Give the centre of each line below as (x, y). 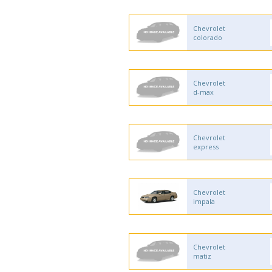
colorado (208, 37)
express (206, 147)
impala (204, 201)
